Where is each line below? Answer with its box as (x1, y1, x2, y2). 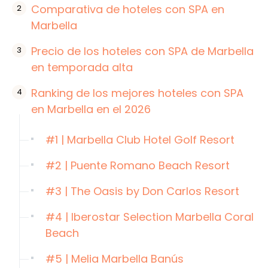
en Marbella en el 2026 (31, 101, 151, 117)
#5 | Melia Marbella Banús (45, 251, 184, 266)
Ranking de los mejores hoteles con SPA (31, 85, 243, 100)
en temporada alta (31, 59, 133, 75)
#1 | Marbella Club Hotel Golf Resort (45, 132, 234, 147)
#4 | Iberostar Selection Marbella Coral (45, 209, 254, 224)
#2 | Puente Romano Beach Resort (45, 157, 230, 173)
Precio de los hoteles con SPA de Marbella (31, 43, 254, 59)
